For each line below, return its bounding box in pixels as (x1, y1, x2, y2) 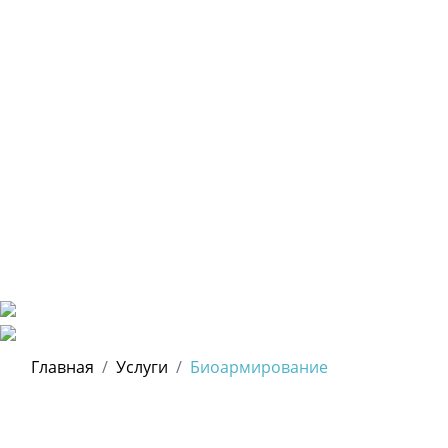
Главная (31, 355, 94, 378)
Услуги (116, 355, 168, 378)
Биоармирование (190, 355, 328, 378)
